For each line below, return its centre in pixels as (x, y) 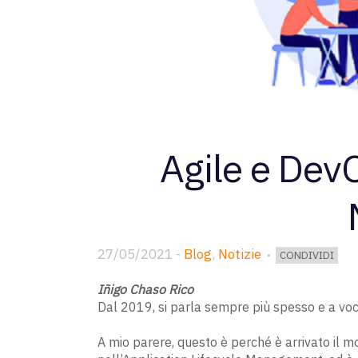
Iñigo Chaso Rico (147, 290)
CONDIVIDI (307, 256)
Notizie (240, 255)
